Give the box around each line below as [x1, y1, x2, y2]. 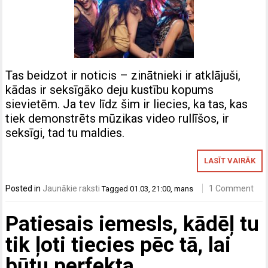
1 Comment [209, 183, 254, 193]
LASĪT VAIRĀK [203, 156, 255, 165]
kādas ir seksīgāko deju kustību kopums [5, 82, 214, 97]
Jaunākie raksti [42, 183, 100, 193]
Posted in [5, 183, 43, 193]
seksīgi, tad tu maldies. [5, 125, 125, 140]
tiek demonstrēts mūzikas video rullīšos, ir [5, 111, 230, 126]
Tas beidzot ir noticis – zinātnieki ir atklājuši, [5, 68, 241, 83]
